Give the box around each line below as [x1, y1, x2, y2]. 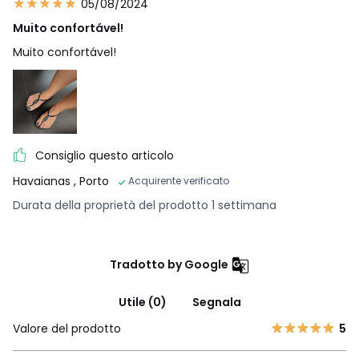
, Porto [74, 173, 109, 190]
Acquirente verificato [128, 174, 229, 188]
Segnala [192, 294, 241, 311]
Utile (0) [118, 294, 167, 311]
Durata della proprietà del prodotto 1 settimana [13, 197, 276, 214]
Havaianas [13, 173, 74, 190]
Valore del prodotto [13, 321, 121, 337]
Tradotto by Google [109, 256, 228, 273]
